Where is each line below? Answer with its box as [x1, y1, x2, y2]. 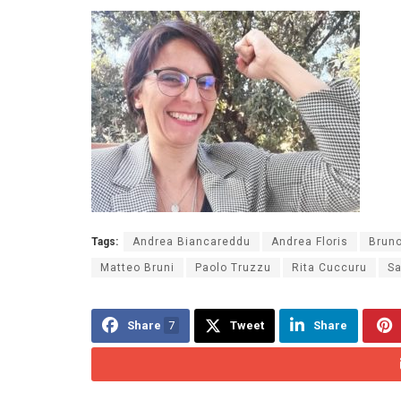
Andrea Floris [271, 235, 348, 248]
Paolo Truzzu [195, 260, 271, 274]
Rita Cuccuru [292, 260, 367, 274]
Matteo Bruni [100, 260, 175, 274]
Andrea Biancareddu [132, 235, 251, 248]
